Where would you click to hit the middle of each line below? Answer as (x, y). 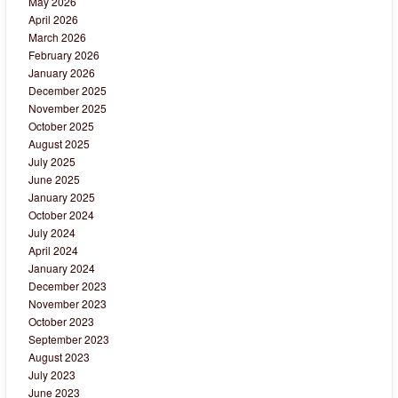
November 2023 (68, 304)
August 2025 (59, 144)
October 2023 (61, 322)
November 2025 (68, 108)
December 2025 (68, 91)
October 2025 (61, 126)
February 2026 (64, 55)
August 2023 (59, 357)
